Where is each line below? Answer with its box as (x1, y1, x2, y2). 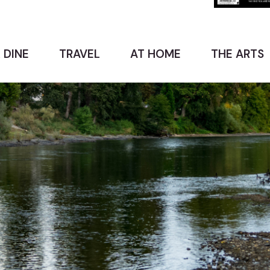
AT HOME (130, 46, 181, 61)
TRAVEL (59, 46, 100, 61)
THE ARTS (211, 46, 264, 61)
